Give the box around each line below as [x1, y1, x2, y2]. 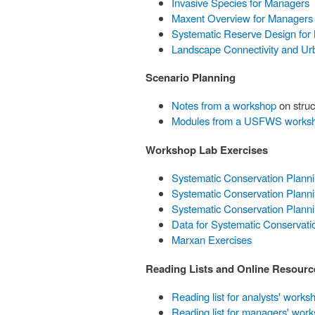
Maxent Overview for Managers [172, 10, 314, 25]
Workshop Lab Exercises [146, 142, 268, 158]
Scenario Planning [146, 70, 236, 86]
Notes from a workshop [172, 98, 277, 113]
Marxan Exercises [172, 232, 252, 247]
